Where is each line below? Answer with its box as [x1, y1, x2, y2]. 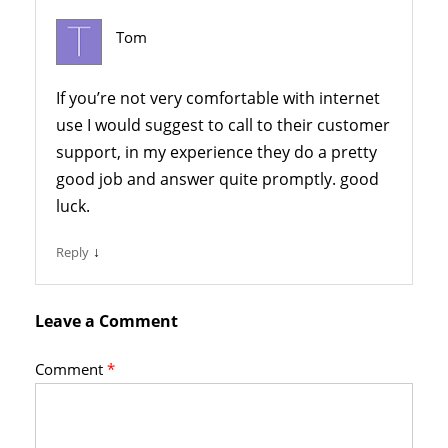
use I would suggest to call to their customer [56, 113, 390, 136]
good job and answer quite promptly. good [56, 167, 379, 190]
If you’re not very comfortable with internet [56, 86, 380, 109]
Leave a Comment [35, 309, 178, 332]
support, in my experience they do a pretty [56, 140, 377, 163]
